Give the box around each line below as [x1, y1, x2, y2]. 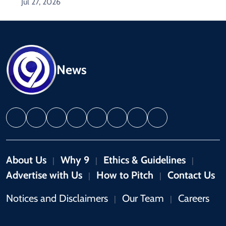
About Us [6, 153, 46, 166]
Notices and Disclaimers [6, 192, 108, 204]
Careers [178, 192, 209, 204]
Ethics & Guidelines [103, 153, 186, 166]
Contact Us [167, 168, 215, 181]
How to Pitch [96, 168, 153, 181]
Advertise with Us [6, 168, 82, 181]
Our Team [122, 192, 164, 204]
